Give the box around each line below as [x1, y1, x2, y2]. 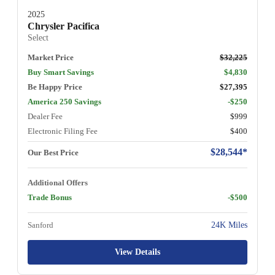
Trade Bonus [28, 193, 72, 203]
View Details [115, 247, 160, 257]
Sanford [28, 220, 53, 230]
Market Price [28, 53, 74, 63]
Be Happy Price [28, 82, 82, 92]
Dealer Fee [28, 112, 63, 122]
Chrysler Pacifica [28, 21, 99, 32]
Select [28, 33, 48, 43]
